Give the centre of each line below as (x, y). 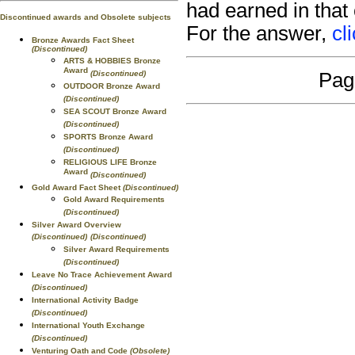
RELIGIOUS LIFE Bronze (110, 162)
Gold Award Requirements (114, 199)
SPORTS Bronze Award (108, 137)
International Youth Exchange (88, 325)
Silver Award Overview (76, 225)
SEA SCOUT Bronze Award (115, 111)
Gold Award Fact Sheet (77, 187)
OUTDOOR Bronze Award (112, 86)
